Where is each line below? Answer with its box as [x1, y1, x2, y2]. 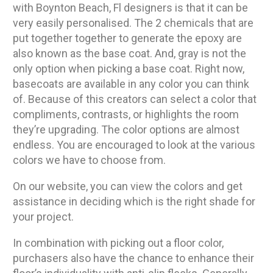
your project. [13, 210, 74, 224]
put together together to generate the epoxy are [13, 32, 242, 45]
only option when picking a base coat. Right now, [13, 62, 244, 76]
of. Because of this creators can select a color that [13, 93, 257, 106]
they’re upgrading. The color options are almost [13, 123, 239, 136]
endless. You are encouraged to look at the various [13, 138, 255, 152]
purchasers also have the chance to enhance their [13, 252, 254, 265]
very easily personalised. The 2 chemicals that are [13, 16, 253, 30]
